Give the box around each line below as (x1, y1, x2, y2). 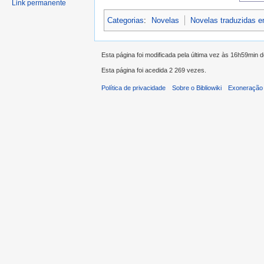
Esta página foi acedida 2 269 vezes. (101, 67, 206, 74)
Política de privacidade (101, 84, 166, 92)
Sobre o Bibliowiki (172, 84, 222, 92)
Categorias (107, 15, 144, 25)
